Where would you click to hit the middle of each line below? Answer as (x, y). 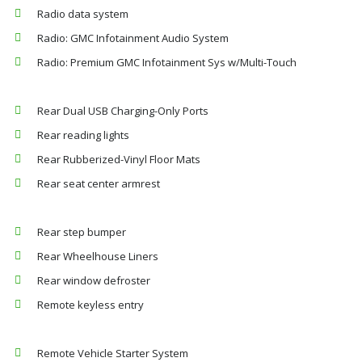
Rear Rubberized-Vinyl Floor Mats (119, 159)
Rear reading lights (83, 135)
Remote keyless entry (90, 305)
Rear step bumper (82, 232)
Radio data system (83, 14)
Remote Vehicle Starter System (113, 353)
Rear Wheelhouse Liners (98, 256)
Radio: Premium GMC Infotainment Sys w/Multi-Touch (167, 62)
